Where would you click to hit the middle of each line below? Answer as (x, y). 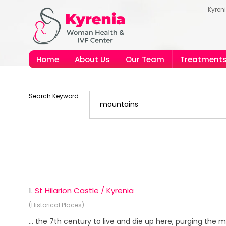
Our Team (145, 59)
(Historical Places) (56, 205)
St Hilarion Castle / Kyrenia (84, 190)
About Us (92, 59)
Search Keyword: (54, 96)
